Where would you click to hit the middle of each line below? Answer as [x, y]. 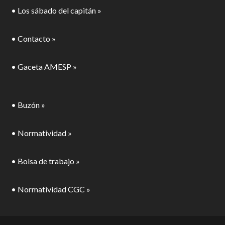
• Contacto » [34, 38]
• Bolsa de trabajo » [46, 161]
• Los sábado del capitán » [57, 10]
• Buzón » [28, 104]
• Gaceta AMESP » [44, 66]
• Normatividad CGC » [51, 189]
